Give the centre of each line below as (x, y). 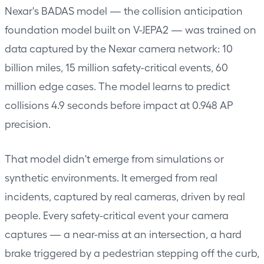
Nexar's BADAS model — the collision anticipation (124, 10)
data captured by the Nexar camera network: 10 (119, 48)
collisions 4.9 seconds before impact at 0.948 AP (119, 104)
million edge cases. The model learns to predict (117, 85)
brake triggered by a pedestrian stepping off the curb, (132, 252)
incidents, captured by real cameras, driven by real (125, 196)
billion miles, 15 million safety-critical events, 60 (116, 67)
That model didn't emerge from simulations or (114, 158)
